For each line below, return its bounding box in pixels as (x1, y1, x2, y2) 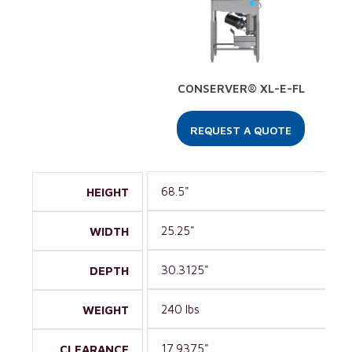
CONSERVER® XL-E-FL (177, 82, 305, 95)
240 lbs (160, 302, 200, 316)
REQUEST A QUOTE (190, 123, 292, 137)
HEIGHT (86, 185, 129, 199)
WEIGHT (82, 303, 129, 317)
